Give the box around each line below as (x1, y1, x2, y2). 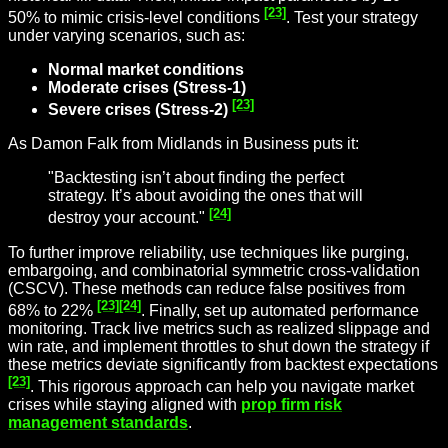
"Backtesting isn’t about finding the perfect (48, 169, 344, 187)
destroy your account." (48, 209, 209, 227)
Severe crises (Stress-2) (48, 101, 228, 119)
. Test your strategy (286, 9, 418, 27)
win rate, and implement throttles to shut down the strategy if (8, 338, 429, 356)
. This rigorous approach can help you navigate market (30, 378, 414, 396)
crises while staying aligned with (8, 396, 241, 414)
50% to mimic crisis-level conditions (8, 9, 264, 27)
